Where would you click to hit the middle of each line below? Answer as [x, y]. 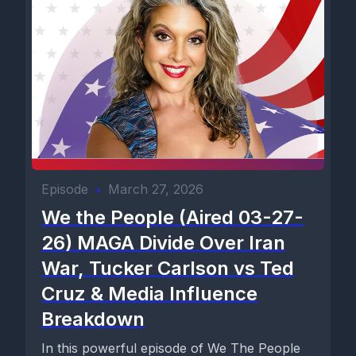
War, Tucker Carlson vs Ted [168, 268]
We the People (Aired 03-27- [172, 217]
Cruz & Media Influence [149, 294]
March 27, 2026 [156, 189]
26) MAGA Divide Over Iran [163, 243]
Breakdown [93, 319]
